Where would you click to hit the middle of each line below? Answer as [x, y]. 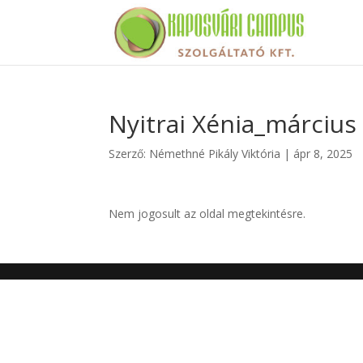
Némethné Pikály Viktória [215, 154]
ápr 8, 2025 [323, 154]
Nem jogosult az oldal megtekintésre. [207, 214]
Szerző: [129, 154]
